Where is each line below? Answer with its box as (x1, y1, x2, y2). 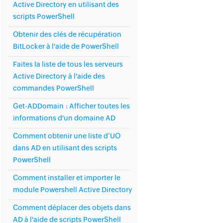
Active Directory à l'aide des (13, 72, 105, 80)
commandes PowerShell (13, 84, 94, 92)
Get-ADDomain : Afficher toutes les (13, 102, 130, 110)
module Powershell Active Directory (13, 186, 132, 194)
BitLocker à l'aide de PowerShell (13, 42, 119, 50)
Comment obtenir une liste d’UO (13, 132, 120, 140)
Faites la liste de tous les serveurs (13, 60, 123, 68)
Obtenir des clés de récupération (13, 30, 121, 38)
